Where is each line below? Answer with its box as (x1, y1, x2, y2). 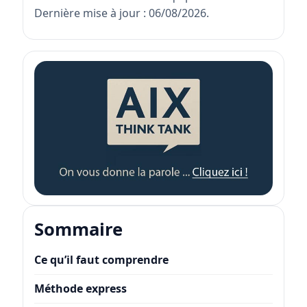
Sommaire (34, 217, 123, 241)
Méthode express (34, 281, 127, 297)
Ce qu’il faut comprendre (34, 252, 169, 268)
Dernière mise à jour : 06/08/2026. (34, 5, 209, 21)
